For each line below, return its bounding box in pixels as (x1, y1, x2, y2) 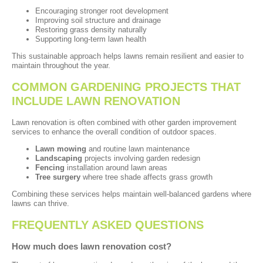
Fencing (35, 163, 65, 172)
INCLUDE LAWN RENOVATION (12, 95, 180, 108)
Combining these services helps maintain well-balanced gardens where (12, 189, 251, 198)
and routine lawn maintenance (86, 144, 190, 153)
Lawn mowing (35, 144, 86, 153)
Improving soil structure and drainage (35, 16, 161, 25)
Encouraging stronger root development (35, 6, 168, 16)
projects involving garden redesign (82, 153, 200, 163)
